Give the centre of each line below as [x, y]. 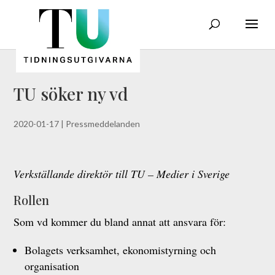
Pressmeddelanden [103, 124]
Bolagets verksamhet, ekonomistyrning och [121, 250]
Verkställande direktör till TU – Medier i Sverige [122, 174]
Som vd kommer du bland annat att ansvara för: [120, 222]
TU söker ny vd [71, 94]
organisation [52, 266]
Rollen [32, 200]
